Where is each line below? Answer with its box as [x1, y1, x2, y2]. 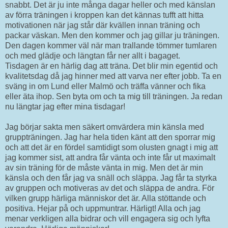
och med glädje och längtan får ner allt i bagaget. [5, 51, 180, 60]
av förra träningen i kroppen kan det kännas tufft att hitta [5, 10, 204, 19]
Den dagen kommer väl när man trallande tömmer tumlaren [5, 41, 217, 50]
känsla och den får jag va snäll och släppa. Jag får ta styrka [5, 173, 217, 182]
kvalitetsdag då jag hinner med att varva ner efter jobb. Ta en [5, 71, 221, 80]
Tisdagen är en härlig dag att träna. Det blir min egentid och [5, 61, 218, 70]
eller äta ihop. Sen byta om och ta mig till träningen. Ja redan [5, 92, 222, 101]
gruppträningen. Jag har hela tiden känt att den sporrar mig [5, 132, 215, 141]
